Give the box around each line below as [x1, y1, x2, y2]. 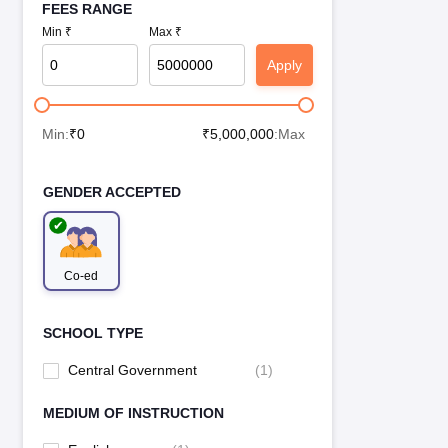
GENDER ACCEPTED [42, 184, 181, 201]
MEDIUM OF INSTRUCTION [42, 405, 224, 422]
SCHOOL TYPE [42, 325, 143, 342]
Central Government [67, 362, 197, 379]
